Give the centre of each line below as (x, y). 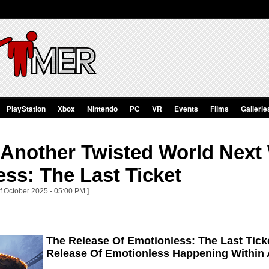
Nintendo (102, 109)
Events (186, 109)
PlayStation (26, 109)
